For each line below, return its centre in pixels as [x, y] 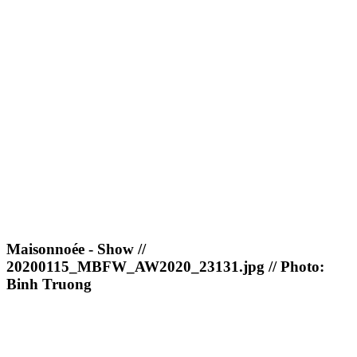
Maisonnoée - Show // [76, 249]
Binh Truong [49, 284]
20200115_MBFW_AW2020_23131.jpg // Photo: [165, 267]
